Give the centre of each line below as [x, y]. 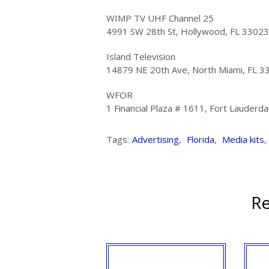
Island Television [141, 56]
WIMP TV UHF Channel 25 [160, 18]
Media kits [243, 139]
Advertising [156, 139]
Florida [201, 139]
